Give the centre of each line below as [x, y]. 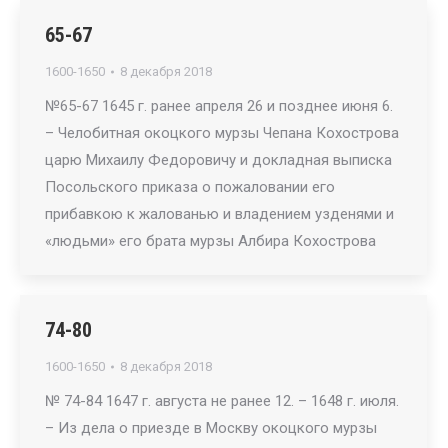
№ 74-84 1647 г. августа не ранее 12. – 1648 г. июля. [222, 401]
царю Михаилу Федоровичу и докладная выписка [218, 160]
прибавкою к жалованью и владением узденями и [219, 214]
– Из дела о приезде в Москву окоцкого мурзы [211, 428]
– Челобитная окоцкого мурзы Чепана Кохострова [222, 133]
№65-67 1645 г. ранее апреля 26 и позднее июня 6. [219, 106]
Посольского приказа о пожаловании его [190, 187]
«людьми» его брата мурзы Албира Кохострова [210, 241]
